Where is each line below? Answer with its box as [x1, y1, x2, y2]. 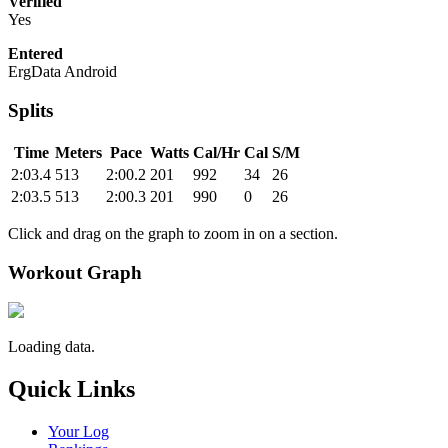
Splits [8, 100, 53, 122]
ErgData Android [8, 63, 117, 81]
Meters [55, 143, 102, 161]
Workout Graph [8, 261, 142, 283]
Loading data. [8, 338, 95, 356]
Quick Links [8, 376, 135, 403]
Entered [8, 45, 63, 63]
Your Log [48, 423, 109, 441]
